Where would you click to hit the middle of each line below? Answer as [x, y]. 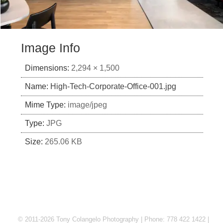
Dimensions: [47, 68]
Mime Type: [45, 105]
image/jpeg [87, 105]
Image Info [51, 48]
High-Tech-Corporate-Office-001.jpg [113, 87]
